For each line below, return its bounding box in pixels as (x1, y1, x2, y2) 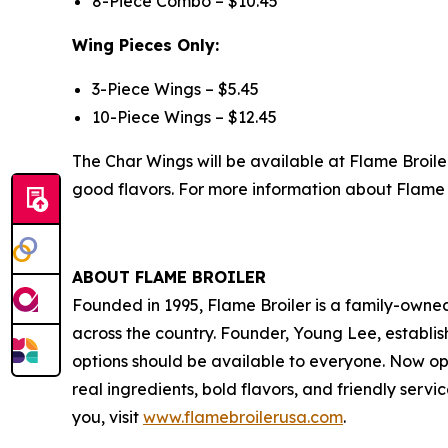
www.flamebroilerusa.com (143, 406, 343, 427)
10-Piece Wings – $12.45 (92, 106, 277, 127)
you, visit (72, 406, 143, 427)
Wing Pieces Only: (72, 34, 219, 55)
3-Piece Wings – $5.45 (92, 78, 259, 99)
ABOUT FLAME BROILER (72, 266, 266, 287)
